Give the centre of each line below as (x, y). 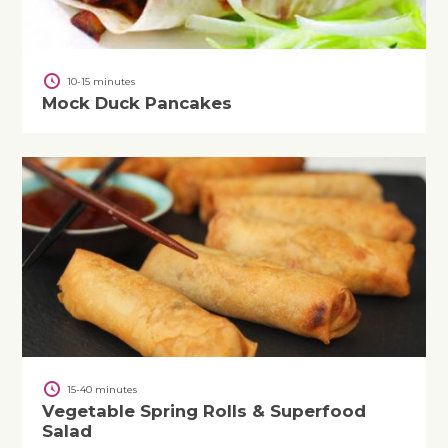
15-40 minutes (102, 389)
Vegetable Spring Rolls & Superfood (204, 411)
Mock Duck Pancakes (137, 103)
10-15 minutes (101, 81)
